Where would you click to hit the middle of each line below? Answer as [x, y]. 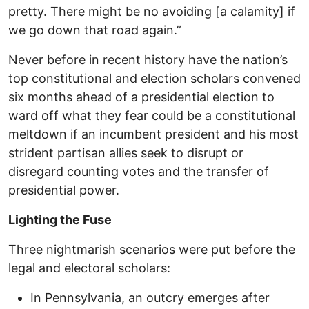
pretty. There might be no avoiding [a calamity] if [152, 12]
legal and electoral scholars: [89, 268]
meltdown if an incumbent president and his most [153, 134]
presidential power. [64, 190]
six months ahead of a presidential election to [141, 97]
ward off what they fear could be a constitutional [152, 116]
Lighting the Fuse [60, 220]
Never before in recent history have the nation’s [148, 60]
